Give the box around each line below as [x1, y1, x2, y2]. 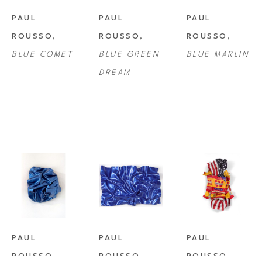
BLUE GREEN [99, 51, 160, 59]
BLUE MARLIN [186, 51, 250, 59]
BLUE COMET [12, 51, 73, 59]
